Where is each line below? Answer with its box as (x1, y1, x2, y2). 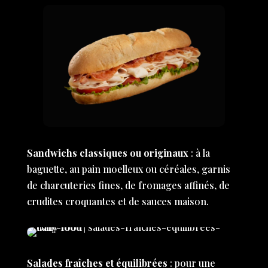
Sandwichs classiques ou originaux (26, 146, 188, 159)
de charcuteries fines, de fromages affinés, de (26, 178, 230, 191)
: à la (188, 146, 210, 159)
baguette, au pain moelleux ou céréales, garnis (26, 162, 230, 175)
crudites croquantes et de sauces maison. (26, 194, 209, 208)
